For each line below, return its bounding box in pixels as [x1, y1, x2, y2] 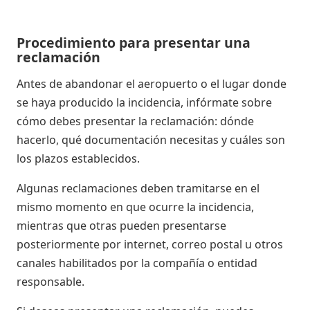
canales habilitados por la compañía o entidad [17, 255, 257, 271]
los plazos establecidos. [17, 150, 140, 166]
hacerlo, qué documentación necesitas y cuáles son [17, 131, 285, 147]
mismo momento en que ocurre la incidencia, [17, 199, 254, 215]
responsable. [17, 273, 84, 289]
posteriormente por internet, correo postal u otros [17, 236, 283, 252]
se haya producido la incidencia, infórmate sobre [17, 94, 272, 110]
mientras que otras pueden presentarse [17, 217, 226, 233]
